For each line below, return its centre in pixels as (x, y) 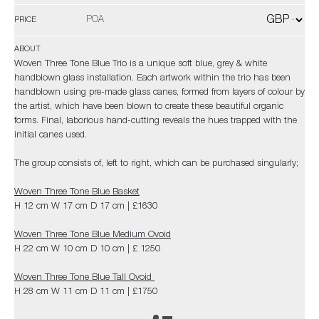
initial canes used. (52, 136)
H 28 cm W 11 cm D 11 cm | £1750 (86, 292)
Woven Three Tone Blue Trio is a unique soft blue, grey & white (141, 64)
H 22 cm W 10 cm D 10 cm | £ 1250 (87, 250)
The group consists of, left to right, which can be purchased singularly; (156, 164)
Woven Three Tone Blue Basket (77, 193)
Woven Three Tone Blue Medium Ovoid (93, 235)
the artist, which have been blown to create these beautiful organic (149, 107)
